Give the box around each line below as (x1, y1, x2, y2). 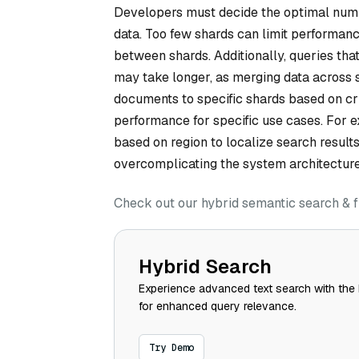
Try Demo (149, 341, 194, 355)
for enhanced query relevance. (139, 299, 296, 314)
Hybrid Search (139, 254, 272, 280)
